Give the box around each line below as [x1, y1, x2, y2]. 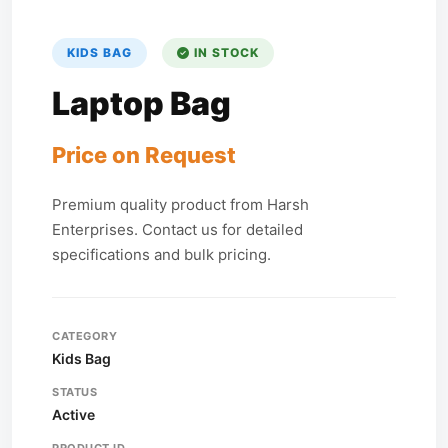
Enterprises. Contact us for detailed [52, 220, 303, 239]
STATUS [52, 385, 97, 399]
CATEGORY [52, 329, 117, 343]
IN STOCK [190, 45, 259, 60]
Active [52, 406, 95, 423]
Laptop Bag [52, 84, 231, 123]
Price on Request [52, 142, 236, 168]
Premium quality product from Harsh [52, 195, 309, 214]
